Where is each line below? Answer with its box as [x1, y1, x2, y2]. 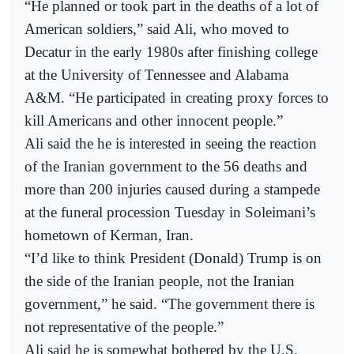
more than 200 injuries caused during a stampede [24, 180, 320, 198]
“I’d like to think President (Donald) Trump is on [24, 249, 322, 266]
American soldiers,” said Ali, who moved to [24, 20, 289, 37]
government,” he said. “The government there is [24, 295, 314, 312]
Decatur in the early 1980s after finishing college [24, 43, 318, 60]
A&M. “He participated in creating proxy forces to [24, 88, 329, 106]
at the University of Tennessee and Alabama [24, 66, 288, 83]
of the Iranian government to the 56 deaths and [24, 157, 307, 175]
